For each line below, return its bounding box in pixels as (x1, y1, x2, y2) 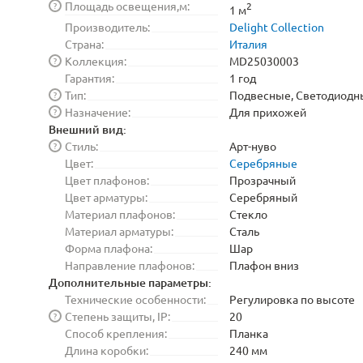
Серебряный (229, 189, 297, 204)
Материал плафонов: (65, 206, 175, 221)
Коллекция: (65, 53, 126, 68)
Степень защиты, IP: (65, 308, 170, 323)
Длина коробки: (65, 342, 148, 357)
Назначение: (65, 104, 130, 119)
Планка (229, 325, 268, 340)
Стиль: (65, 138, 98, 153)
